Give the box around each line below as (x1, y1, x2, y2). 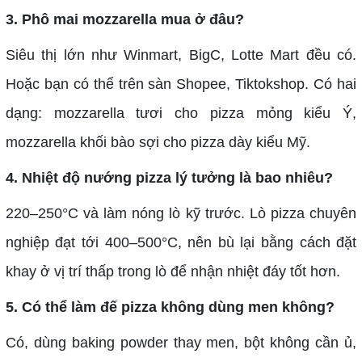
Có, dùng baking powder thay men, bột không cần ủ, (5, 334, 357, 351)
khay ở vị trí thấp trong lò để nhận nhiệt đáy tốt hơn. (5, 263, 340, 280)
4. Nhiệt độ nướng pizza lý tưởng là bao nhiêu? (5, 169, 337, 186)
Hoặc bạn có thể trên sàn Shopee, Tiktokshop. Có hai (5, 75, 357, 92)
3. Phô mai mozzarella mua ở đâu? (5, 11, 248, 27)
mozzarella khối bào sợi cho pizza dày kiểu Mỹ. (5, 133, 310, 150)
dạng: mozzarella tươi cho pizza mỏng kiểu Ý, (5, 104, 357, 121)
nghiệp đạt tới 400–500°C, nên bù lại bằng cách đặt (5, 234, 357, 250)
